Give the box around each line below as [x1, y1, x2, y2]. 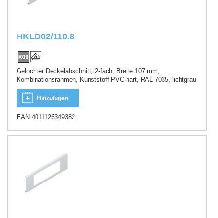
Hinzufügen [37, 94, 68, 102]
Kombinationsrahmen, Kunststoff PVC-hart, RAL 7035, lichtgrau [17, 76, 196, 84]
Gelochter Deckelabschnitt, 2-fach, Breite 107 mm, [17, 67, 160, 75]
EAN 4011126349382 [17, 113, 75, 121]
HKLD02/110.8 [17, 31, 74, 41]
